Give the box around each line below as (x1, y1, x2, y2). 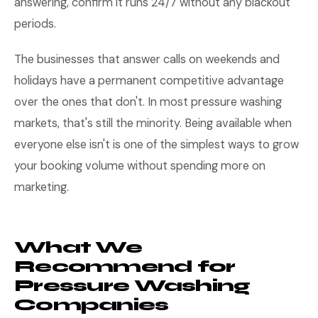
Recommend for (14, 256, 236, 277)
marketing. (14, 180, 69, 194)
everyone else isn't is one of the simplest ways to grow (14, 137, 299, 152)
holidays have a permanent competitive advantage (14, 73, 284, 88)
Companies (14, 295, 169, 315)
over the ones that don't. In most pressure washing (14, 94, 282, 109)
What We (14, 237, 142, 258)
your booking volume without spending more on (14, 158, 265, 173)
